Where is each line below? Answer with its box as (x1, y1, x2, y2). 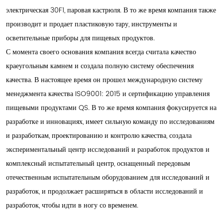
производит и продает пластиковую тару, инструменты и (6, 18, 177, 29)
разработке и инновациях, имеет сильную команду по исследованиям (6, 116, 215, 126)
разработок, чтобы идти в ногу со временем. (6, 200, 138, 210)
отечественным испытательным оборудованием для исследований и (6, 172, 210, 182)
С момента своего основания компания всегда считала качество (6, 46, 196, 57)
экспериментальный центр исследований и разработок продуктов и (6, 144, 210, 154)
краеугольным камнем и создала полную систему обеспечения (6, 60, 194, 71)
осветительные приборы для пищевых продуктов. (6, 32, 155, 43)
